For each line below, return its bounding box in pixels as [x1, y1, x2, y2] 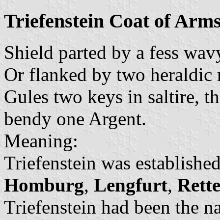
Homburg [4, 174, 84, 196]
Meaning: [4, 130, 78, 152]
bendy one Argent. [4, 108, 146, 130]
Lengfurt [94, 174, 167, 196]
